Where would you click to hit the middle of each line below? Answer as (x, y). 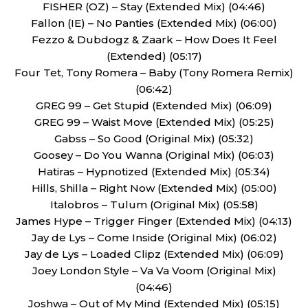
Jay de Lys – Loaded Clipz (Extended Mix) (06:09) (154, 254)
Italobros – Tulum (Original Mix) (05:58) (154, 205)
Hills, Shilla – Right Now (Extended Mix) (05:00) (154, 188)
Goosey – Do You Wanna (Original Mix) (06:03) (154, 155)
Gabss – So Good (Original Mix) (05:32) (154, 139)
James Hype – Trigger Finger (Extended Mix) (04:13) (154, 221)
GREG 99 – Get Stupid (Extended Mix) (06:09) (154, 106)
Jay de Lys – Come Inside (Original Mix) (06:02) (154, 238)
